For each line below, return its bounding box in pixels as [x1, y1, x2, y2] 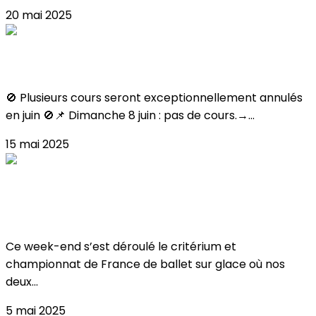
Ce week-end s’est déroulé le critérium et [6, 238, 236, 255]
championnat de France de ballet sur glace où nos [6, 256, 285, 273]
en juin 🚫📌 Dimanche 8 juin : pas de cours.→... [6, 107, 255, 123]
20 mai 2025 [6, 7, 72, 24]
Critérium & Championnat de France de [6, 184, 274, 204]
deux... [6, 274, 38, 291]
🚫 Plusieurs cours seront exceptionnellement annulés [6, 89, 303, 106]
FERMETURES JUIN [6, 56, 121, 75]
